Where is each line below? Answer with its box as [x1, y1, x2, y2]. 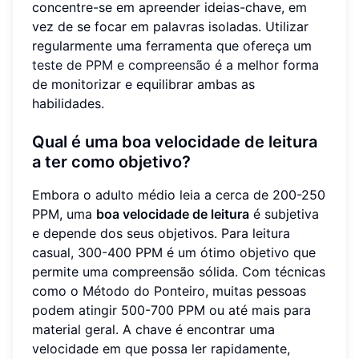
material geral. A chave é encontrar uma [32, 321, 275, 337]
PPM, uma [32, 205, 96, 222]
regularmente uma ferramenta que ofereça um [32, 37, 312, 54]
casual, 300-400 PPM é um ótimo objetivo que [32, 244, 316, 260]
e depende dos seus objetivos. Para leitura [32, 224, 290, 241]
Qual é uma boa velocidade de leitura [32, 131, 317, 151]
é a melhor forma [211, 56, 319, 73]
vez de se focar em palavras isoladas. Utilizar [32, 18, 309, 34]
